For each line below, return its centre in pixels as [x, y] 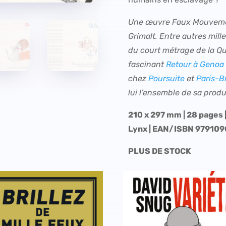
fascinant [147, 65]
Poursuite [166, 79]
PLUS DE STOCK [159, 151]
